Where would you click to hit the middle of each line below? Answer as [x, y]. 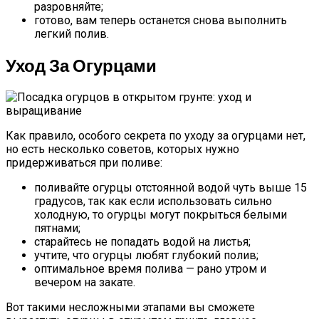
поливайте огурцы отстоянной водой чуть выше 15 [171, 187]
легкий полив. [73, 33]
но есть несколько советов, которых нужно [122, 149]
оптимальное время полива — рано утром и [150, 268]
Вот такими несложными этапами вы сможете [130, 307]
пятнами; [57, 228]
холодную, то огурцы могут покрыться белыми [161, 214]
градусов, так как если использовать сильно [153, 201]
